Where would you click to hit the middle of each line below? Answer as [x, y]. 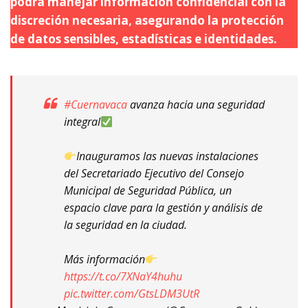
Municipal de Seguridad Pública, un [148, 190]
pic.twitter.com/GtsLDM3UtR [132, 293]
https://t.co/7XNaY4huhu [123, 276]
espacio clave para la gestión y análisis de [163, 207]
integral [82, 121]
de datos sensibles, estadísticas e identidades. [144, 38]
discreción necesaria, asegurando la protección [147, 20]
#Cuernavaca [96, 104]
